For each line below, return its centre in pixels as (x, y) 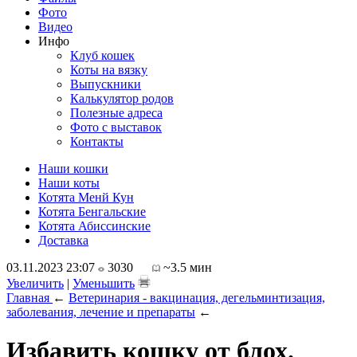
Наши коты (69, 183)
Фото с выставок (116, 127)
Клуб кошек (102, 55)
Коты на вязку (109, 70)
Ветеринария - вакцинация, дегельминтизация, (197, 298)
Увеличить (35, 283)
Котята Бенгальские (92, 212)
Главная (28, 298)
